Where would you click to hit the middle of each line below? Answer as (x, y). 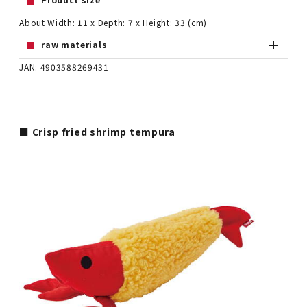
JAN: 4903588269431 (64, 67)
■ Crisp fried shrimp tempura (97, 132)
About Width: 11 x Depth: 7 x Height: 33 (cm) (113, 23)
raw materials (74, 45)
